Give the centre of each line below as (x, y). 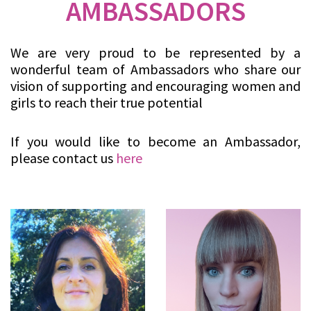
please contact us (63, 158)
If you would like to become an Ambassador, (155, 142)
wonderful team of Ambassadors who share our (155, 69)
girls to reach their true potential (107, 103)
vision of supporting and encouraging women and (155, 86)
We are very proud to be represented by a (155, 53)
